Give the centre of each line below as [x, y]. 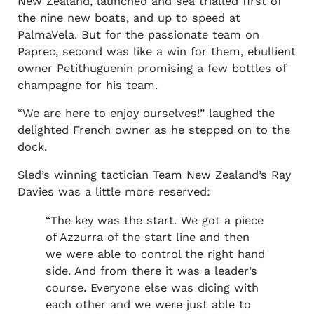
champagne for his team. [87, 85]
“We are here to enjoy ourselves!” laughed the [146, 114]
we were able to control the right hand [155, 254]
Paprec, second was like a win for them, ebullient [156, 51]
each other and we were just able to [148, 304]
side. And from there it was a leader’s [151, 271]
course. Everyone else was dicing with [152, 287]
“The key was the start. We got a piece [154, 220]
